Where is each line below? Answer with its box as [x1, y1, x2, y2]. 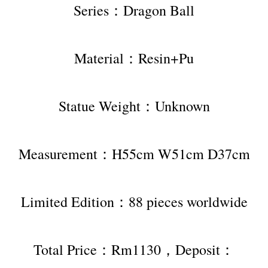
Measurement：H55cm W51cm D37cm [18, 144, 250, 164]
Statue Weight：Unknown [58, 96, 210, 116]
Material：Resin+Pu [74, 48, 194, 68]
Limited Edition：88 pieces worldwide [20, 192, 248, 212]
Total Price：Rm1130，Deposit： [33, 240, 234, 260]
